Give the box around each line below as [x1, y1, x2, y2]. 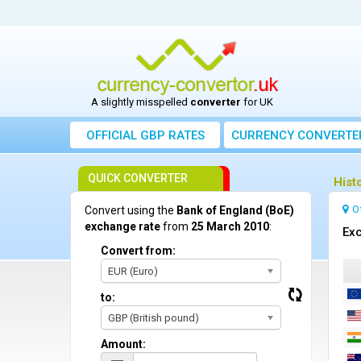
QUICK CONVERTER [88, 172, 188, 185]
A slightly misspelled [90, 96, 190, 108]
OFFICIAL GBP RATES [85, 128, 205, 143]
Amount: [101, 338, 146, 351]
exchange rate [85, 220, 160, 233]
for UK [240, 96, 273, 108]
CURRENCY [231, 128, 294, 143]
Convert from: [101, 244, 176, 257]
